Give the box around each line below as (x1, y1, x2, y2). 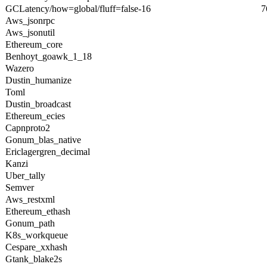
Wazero (5, 63, 34, 73)
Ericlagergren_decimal (5, 147, 90, 157)
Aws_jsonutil (5, 27, 55, 38)
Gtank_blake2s (5, 254, 62, 264)
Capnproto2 (5, 123, 50, 133)
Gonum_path (5, 218, 55, 228)
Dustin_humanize (5, 75, 72, 85)
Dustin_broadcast (5, 99, 71, 109)
